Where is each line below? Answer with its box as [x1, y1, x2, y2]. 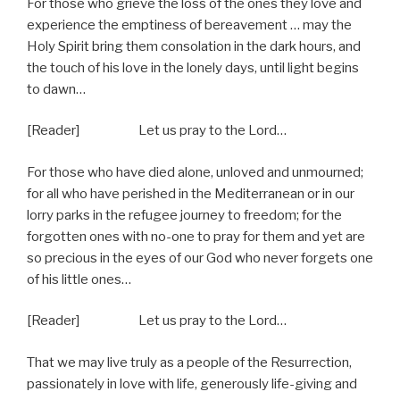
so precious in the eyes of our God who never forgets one [27, 249, 373, 266]
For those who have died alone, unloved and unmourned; [27, 163, 363, 180]
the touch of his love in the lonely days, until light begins [27, 59, 359, 76]
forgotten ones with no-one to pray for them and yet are [27, 228, 365, 245]
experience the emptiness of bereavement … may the [27, 16, 352, 33]
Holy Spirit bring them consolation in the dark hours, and [27, 37, 361, 54]
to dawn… [27, 80, 86, 97]
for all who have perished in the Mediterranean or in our [27, 185, 354, 202]
